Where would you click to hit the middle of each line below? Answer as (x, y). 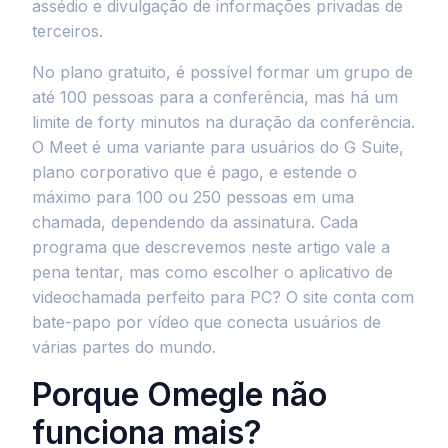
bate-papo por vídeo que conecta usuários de (206, 322)
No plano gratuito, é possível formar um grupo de (222, 72)
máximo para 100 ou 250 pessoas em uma (193, 197)
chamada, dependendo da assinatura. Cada (195, 222)
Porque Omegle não (179, 394)
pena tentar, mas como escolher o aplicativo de (212, 272)
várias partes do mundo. (124, 347)
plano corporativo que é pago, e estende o (194, 172)
